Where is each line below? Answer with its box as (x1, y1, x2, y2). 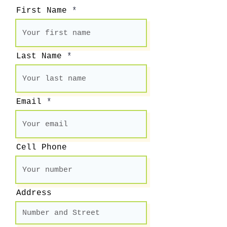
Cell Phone (16, 143, 67, 152)
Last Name (16, 52, 62, 61)
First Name (16, 6, 67, 15)
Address (16, 188, 52, 198)
